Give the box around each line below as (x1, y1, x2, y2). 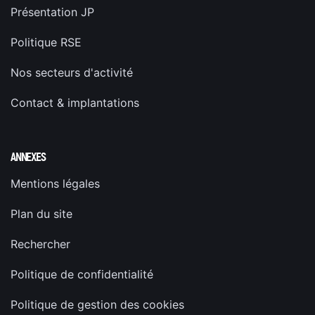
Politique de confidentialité (11, 266, 153, 281)
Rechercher (11, 236, 70, 251)
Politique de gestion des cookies (11, 297, 184, 311)
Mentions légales (11, 176, 100, 191)
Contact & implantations (11, 95, 139, 110)
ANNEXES (11, 149, 46, 165)
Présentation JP (11, 4, 94, 19)
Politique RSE (11, 34, 82, 49)
